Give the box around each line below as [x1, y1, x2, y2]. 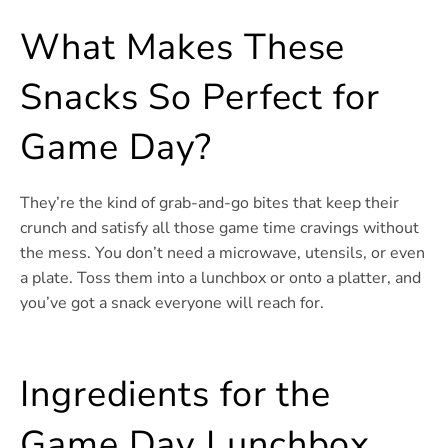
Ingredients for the [20, 370, 332, 420]
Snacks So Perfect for [20, 73, 380, 123]
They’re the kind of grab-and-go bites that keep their [20, 192, 399, 215]
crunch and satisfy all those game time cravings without [20, 217, 419, 240]
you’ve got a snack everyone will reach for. [20, 292, 324, 315]
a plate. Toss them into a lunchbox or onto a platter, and [20, 267, 421, 290]
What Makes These [20, 23, 346, 73]
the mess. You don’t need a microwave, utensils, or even [20, 242, 425, 265]
